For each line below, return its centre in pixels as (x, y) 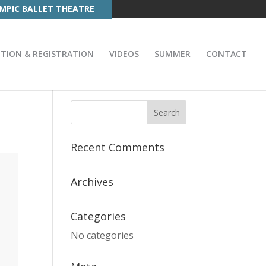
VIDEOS (124, 54)
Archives (92, 182)
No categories (102, 235)
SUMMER (172, 54)
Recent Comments (118, 147)
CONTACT (227, 54)
